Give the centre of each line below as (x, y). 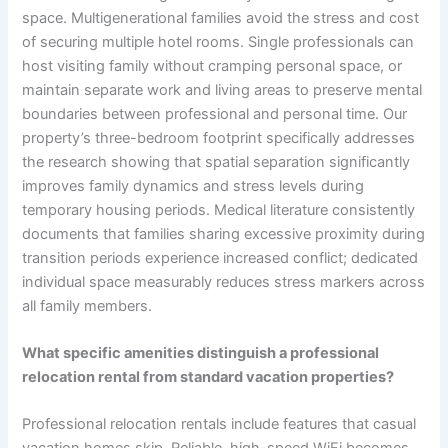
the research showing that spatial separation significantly (216, 161)
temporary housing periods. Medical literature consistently (219, 209)
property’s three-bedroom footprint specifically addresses (219, 137)
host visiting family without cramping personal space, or (212, 65)
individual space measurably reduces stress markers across (224, 281)
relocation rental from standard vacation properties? (208, 377)
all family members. (87, 305)
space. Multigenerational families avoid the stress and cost (221, 17)
